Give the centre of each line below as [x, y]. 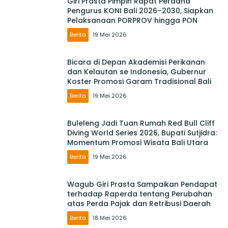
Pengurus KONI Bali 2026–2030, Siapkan [140, 11]
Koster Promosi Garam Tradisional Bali [139, 82]
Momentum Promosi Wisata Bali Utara [138, 143]
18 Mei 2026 [110, 218]
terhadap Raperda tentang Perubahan [140, 194]
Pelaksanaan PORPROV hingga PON [132, 21]
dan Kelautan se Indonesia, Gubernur [137, 72]
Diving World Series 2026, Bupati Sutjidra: [142, 133]
